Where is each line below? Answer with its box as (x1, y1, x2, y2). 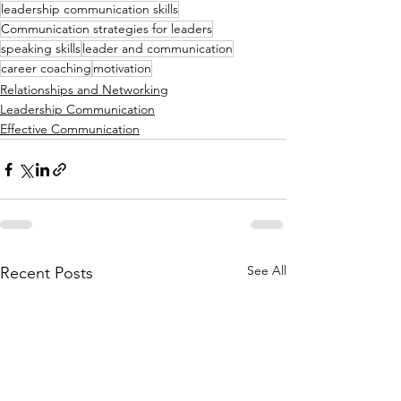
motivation (93, 60, 151, 77)
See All (247, 262, 286, 279)
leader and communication (82, 40, 233, 57)
